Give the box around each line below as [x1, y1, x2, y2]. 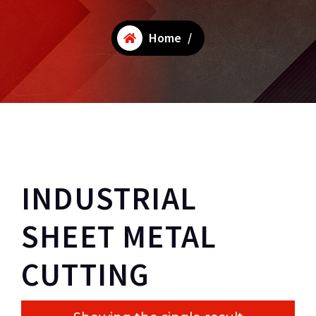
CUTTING [21, 255, 150, 295]
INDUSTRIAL [21, 178, 197, 219]
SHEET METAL [21, 217, 217, 257]
